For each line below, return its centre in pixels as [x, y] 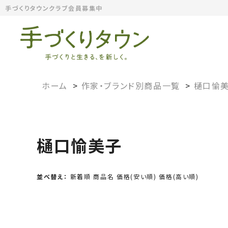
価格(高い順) [179, 176]
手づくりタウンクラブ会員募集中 [54, 8]
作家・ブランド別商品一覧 [131, 85]
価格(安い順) [137, 176]
